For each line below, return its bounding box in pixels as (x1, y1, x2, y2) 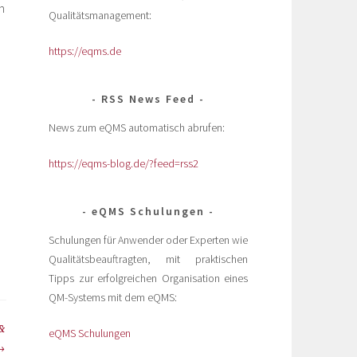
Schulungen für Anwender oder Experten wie (49, 232, 248, 247)
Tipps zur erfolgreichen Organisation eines (49, 270, 248, 285)
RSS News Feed (101, 91, 195, 106)
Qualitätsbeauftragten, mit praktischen (49, 251, 248, 266)
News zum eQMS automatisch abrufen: (49, 120, 225, 135)
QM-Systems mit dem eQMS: (49, 289, 177, 304)
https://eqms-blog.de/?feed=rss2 (49, 155, 198, 171)
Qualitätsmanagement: (49, 7, 151, 22)
